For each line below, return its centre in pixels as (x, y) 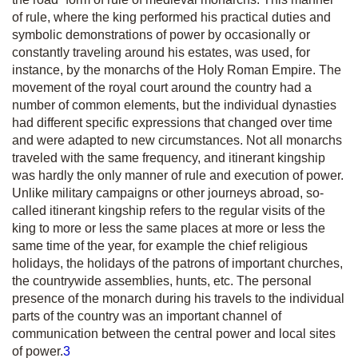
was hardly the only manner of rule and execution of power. (178, 175)
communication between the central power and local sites (174, 334)
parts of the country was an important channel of (147, 316)
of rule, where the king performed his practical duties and (171, 17)
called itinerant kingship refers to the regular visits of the (169, 211)
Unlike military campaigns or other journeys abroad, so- (168, 193)
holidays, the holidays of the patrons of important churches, (177, 263)
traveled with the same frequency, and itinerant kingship (169, 158)
